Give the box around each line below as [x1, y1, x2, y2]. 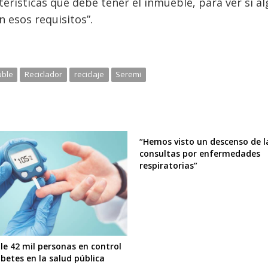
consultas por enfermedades [139, 148, 261, 160]
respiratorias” [139, 160, 198, 172]
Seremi [115, 68, 142, 80]
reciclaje [74, 68, 104, 80]
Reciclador [25, 68, 63, 80]
